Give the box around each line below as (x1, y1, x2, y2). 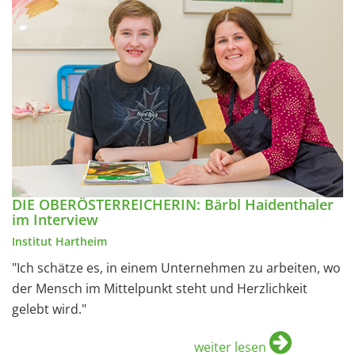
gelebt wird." (12, 300, 90, 318)
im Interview (12, 209, 98, 229)
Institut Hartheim (12, 233, 107, 249)
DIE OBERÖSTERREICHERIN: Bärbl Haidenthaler (12, 194, 334, 214)
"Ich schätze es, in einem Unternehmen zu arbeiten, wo (12, 258, 341, 277)
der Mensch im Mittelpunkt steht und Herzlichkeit (12, 279, 307, 297)
